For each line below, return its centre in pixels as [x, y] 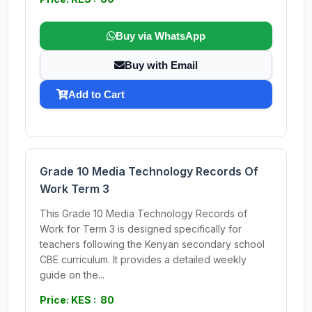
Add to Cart [96, 94]
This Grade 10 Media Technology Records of [143, 213]
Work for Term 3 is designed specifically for [141, 229]
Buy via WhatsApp [161, 36]
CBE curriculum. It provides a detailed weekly [143, 259]
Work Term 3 [75, 189]
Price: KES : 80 [77, 300]
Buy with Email [161, 65]
